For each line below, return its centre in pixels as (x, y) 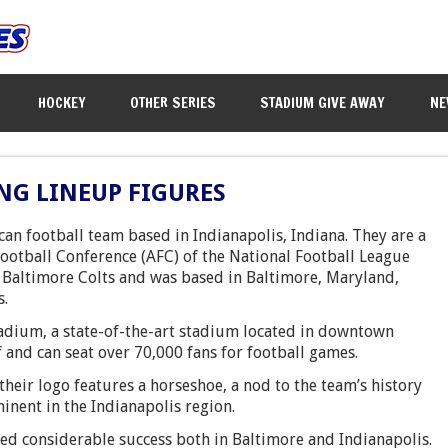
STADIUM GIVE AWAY (323, 102)
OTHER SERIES (173, 102)
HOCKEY (62, 102)
